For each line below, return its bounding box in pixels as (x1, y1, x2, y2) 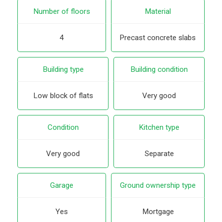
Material (144, 6, 171, 16)
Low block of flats (33, 91, 93, 100)
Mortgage (142, 207, 174, 217)
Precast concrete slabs (119, 33, 196, 42)
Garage (50, 180, 73, 190)
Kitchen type (139, 122, 179, 132)
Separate (144, 149, 174, 158)
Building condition (130, 64, 188, 74)
